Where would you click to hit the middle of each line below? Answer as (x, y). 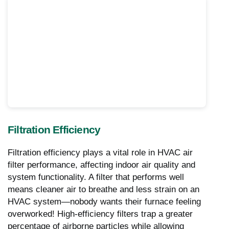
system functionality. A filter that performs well (96, 177)
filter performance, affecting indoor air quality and (101, 165)
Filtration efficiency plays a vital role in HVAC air (100, 152)
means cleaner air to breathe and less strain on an (104, 189)
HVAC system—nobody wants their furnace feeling (104, 201)
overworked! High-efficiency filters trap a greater (100, 214)
